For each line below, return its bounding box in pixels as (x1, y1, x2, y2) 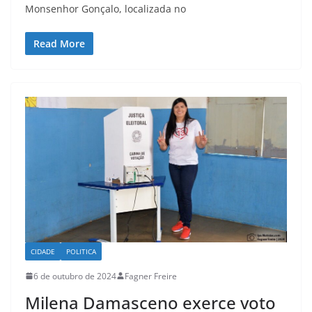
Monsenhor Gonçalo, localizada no (25, 1, 186, 15)
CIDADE (31, 246, 55, 256)
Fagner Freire (125, 270, 177, 282)
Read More (33, 36, 85, 50)
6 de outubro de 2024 (33, 270, 116, 282)
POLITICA (66, 246, 96, 256)
